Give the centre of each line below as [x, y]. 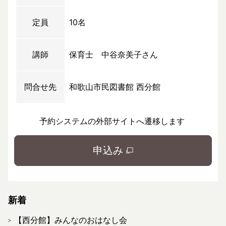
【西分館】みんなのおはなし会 [71, 220]
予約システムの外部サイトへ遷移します [113, 121]
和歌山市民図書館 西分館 [115, 87]
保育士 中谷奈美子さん [114, 54]
